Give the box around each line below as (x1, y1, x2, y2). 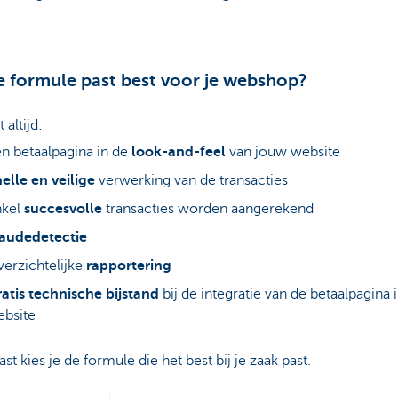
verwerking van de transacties (98, 172, 288, 189)
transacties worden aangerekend (105, 201, 314, 218)
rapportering (85, 258, 171, 275)
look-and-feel (127, 144, 229, 161)
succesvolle (23, 201, 106, 218)
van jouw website (228, 144, 340, 161)
